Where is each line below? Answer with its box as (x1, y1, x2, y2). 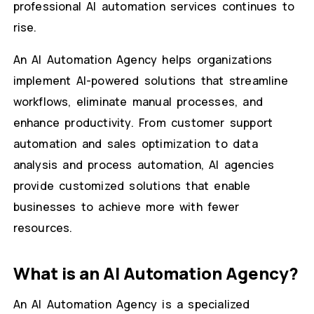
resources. (13, 220, 73, 236)
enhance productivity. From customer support (13, 115, 273, 131)
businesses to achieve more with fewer (13, 199, 239, 215)
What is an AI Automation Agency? (13, 261, 299, 285)
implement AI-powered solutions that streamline (13, 73, 288, 89)
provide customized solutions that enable (13, 178, 251, 194)
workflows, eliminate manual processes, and (13, 94, 263, 110)
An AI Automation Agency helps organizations (13, 52, 273, 68)
